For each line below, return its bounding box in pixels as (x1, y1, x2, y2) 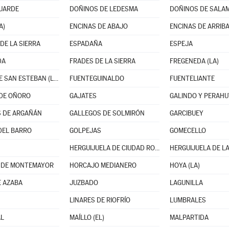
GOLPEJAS (69, 127, 101, 134)
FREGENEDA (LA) (169, 57, 219, 65)
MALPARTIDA (169, 214, 209, 221)
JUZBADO (69, 179, 98, 187)
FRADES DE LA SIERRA (69, 57, 135, 65)
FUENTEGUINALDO (69, 75, 124, 82)
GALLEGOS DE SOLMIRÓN (69, 109, 145, 117)
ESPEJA (169, 40, 193, 48)
